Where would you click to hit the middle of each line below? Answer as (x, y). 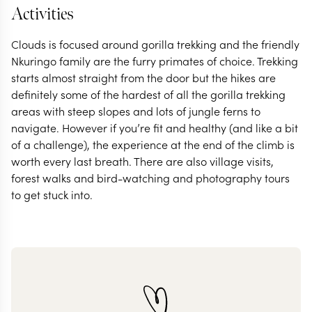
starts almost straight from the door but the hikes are (143, 77)
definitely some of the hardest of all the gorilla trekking (148, 94)
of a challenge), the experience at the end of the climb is (153, 144)
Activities (42, 14)
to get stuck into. (52, 194)
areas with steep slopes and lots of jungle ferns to (136, 111)
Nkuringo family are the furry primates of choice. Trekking (155, 61)
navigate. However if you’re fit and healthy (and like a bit (155, 127)
